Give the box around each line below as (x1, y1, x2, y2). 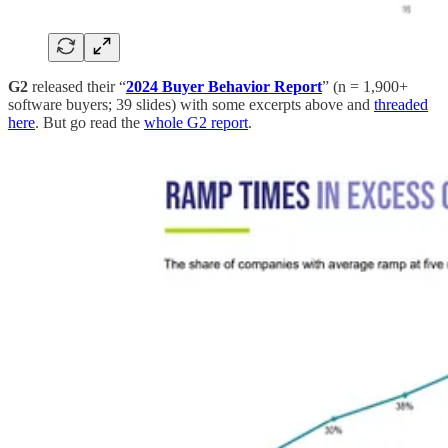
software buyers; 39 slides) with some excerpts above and (8, 95, 374, 113)
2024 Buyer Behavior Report (126, 77, 322, 95)
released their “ (28, 77, 126, 95)
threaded (374, 95, 428, 113)
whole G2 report (144, 113, 248, 131)
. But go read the (35, 113, 144, 131)
